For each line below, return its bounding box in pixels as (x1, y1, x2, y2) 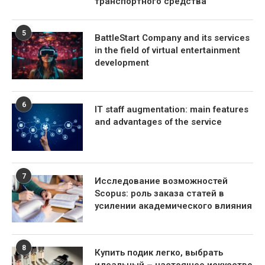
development (95, 57, 149, 68)
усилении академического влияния (95, 200, 252, 211)
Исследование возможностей (95, 175, 228, 186)
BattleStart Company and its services (95, 32, 250, 43)
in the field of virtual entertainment (95, 44, 240, 56)
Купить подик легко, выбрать (95, 247, 223, 258)
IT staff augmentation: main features (95, 104, 248, 115)
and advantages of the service (95, 116, 222, 127)
